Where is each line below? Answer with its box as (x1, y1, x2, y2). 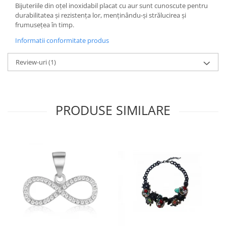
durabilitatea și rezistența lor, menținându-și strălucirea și (15, 11, 186, 20)
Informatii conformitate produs (15, 36, 109, 45)
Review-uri (16, 58, 48, 67)
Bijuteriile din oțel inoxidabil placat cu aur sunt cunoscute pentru (15, 1, 208, 10)
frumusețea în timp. (15, 20, 74, 29)
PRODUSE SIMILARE (55, 101, 171, 119)
